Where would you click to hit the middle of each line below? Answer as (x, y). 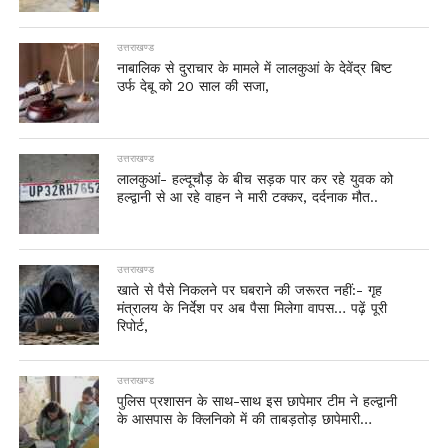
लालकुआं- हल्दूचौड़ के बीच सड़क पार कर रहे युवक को (255, 179)
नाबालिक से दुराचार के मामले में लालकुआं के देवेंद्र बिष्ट (255, 68)
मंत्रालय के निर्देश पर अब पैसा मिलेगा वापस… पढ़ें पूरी (252, 308)
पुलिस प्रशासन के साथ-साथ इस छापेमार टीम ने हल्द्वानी (257, 401)
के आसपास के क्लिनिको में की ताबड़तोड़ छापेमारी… (245, 419)
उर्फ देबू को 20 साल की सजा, (193, 86)
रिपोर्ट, (133, 326)
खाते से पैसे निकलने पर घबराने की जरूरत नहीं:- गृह (250, 290)
